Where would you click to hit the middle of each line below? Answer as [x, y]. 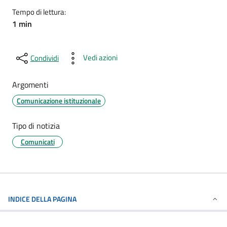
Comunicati [37, 142]
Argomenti [30, 85]
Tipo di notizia [36, 126]
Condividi [45, 58]
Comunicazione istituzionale [59, 101]
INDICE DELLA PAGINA [42, 199]
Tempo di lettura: [39, 12]
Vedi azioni [100, 58]
